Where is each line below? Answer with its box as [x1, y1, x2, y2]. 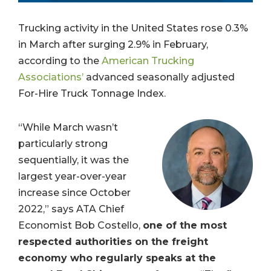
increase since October [18, 187, 131, 199]
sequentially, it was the [18, 154, 129, 166]
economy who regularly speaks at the [18, 252, 216, 264]
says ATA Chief [51, 203, 124, 215]
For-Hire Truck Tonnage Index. [18, 88, 166, 100]
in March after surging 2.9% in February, [18, 39, 208, 51]
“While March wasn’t [18, 122, 118, 134]
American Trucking [102, 55, 194, 67]
